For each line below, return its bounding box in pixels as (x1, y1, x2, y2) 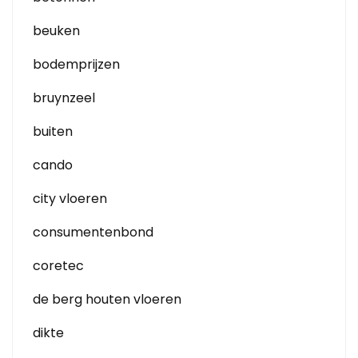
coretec (33, 257, 84, 275)
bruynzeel (33, 89, 95, 107)
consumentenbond (33, 223, 153, 241)
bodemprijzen (33, 55, 120, 74)
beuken (33, 22, 80, 40)
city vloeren (33, 189, 107, 208)
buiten (33, 122, 73, 141)
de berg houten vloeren (33, 290, 181, 308)
